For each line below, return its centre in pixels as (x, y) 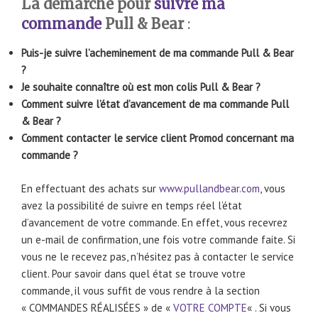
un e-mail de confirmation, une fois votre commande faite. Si (158, 239)
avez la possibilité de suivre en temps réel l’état (132, 205)
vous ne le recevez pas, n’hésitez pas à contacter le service (158, 256)
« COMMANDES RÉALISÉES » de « (97, 307)
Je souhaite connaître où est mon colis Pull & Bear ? (141, 87)
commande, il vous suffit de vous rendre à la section (141, 290)
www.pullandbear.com (209, 188)
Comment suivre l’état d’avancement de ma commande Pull (155, 104)
